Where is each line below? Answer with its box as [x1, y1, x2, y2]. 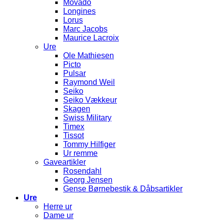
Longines [63, 7, 96, 16]
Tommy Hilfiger [63, 140, 115, 149]
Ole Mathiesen [63, 51, 114, 60]
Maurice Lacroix [63, 34, 119, 42]
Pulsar [63, 69, 86, 78]
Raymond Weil [63, 78, 115, 87]
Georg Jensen [63, 176, 112, 184]
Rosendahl [63, 167, 102, 176]
